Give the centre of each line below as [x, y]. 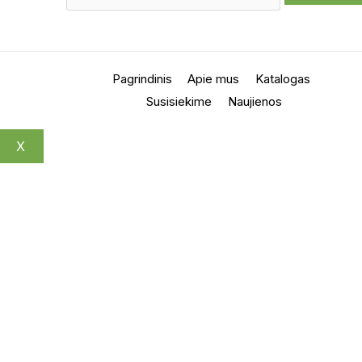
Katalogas [282, 78]
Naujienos [255, 101]
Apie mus [213, 78]
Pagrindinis [142, 78]
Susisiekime [179, 101]
